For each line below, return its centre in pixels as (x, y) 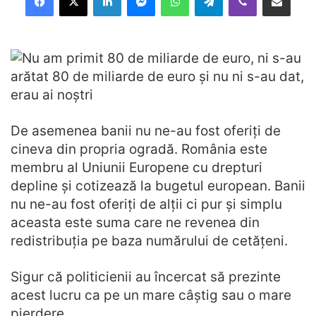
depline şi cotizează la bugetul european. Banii (158, 186)
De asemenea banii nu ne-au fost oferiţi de (146, 131)
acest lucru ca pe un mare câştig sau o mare (151, 295)
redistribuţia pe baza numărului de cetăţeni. (149, 241)
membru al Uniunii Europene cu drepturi (136, 168)
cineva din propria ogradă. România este (139, 149)
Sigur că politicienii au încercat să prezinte (146, 277)
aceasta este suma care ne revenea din (135, 223)
